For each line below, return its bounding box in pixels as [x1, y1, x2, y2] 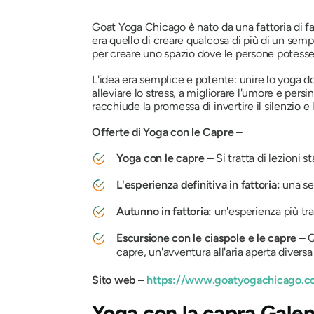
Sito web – [92, 273, 144, 287]
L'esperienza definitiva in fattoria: [116, 178, 283, 192]
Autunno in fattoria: [116, 205, 214, 219]
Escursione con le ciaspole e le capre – [116, 231, 308, 245]
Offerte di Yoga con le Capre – [92, 125, 245, 139]
